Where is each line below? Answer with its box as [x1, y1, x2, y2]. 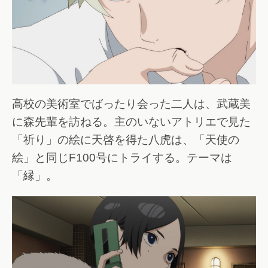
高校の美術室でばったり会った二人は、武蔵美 [12, 98, 251, 111]
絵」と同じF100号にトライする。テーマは [12, 151, 232, 165]
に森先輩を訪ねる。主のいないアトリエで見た [12, 115, 251, 129]
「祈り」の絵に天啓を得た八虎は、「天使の [12, 133, 239, 147]
